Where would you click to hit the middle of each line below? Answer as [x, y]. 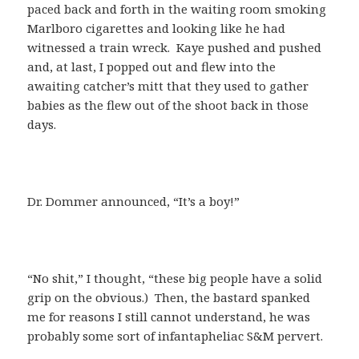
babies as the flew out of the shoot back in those [168, 105]
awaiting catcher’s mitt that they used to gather [168, 86]
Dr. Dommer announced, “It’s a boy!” [134, 202]
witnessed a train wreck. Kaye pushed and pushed [175, 48]
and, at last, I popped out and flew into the [152, 67]
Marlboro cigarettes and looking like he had [157, 28]
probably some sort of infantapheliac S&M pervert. [175, 336]
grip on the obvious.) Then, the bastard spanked [169, 298]
